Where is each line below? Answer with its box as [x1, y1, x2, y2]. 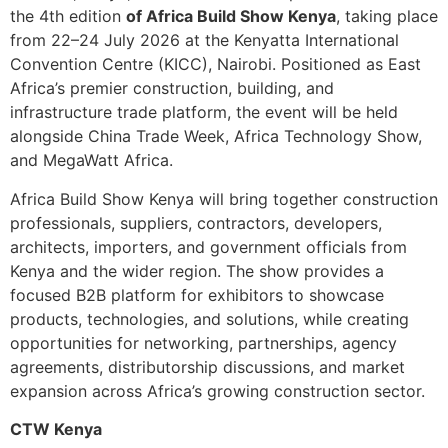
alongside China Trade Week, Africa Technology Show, [10, 126, 422, 147]
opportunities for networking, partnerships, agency [10, 332, 397, 353]
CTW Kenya [10, 418, 102, 439]
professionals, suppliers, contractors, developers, [10, 212, 382, 233]
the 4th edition [10, 6, 126, 27]
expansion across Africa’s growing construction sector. [10, 380, 425, 401]
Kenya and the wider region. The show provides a [10, 260, 384, 281]
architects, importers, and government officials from [10, 236, 407, 257]
